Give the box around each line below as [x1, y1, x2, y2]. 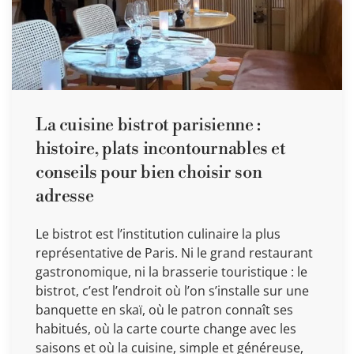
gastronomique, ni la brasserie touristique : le [36, 262, 307, 281]
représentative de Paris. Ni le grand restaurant [36, 243, 313, 262]
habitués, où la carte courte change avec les [36, 319, 296, 337]
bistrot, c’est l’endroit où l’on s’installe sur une [36, 281, 309, 299]
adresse [36, 185, 94, 207]
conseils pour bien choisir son [36, 161, 262, 183]
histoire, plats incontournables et [36, 137, 286, 160]
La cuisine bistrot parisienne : [36, 114, 261, 136]
